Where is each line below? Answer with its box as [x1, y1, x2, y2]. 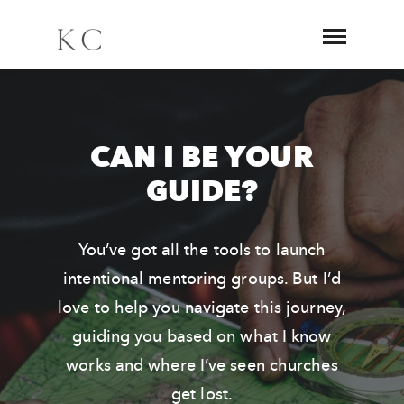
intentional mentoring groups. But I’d [63, 268, 341, 290]
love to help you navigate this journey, [58, 297, 346, 319]
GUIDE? [145, 172, 259, 212]
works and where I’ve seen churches [66, 354, 338, 377]
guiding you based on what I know [72, 326, 332, 348]
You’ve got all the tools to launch [78, 239, 326, 262]
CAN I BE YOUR [90, 138, 314, 178]
